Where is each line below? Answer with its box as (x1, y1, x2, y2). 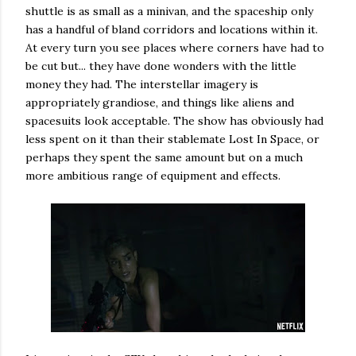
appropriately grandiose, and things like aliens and (25, 95, 294, 110)
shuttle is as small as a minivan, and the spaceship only (25, 3, 313, 18)
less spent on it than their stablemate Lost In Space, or (25, 131, 319, 146)
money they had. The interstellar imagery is (25, 76, 258, 91)
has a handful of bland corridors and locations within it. (25, 21, 318, 37)
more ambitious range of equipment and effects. (25, 168, 281, 183)
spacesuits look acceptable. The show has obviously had (25, 113, 323, 128)
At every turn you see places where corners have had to (25, 40, 324, 55)
